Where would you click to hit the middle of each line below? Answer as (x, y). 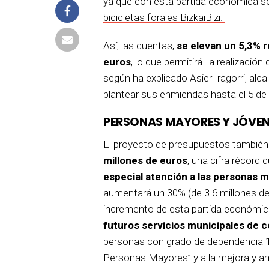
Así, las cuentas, (140, 45)
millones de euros (145, 160)
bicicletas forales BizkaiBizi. (164, 17)
